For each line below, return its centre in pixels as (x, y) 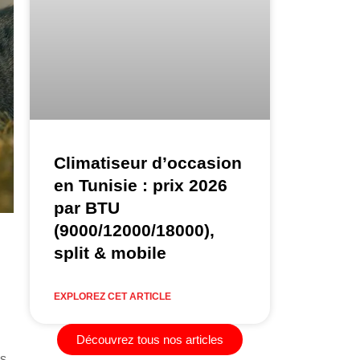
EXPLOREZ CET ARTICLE (112, 296)
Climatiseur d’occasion (147, 162)
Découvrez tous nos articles (149, 339)
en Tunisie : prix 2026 (140, 185)
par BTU (86, 207)
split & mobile (110, 252)
